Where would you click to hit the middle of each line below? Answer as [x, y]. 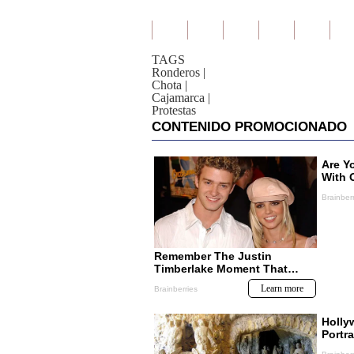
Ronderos [176, 72]
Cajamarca [178, 98]
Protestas [174, 110]
